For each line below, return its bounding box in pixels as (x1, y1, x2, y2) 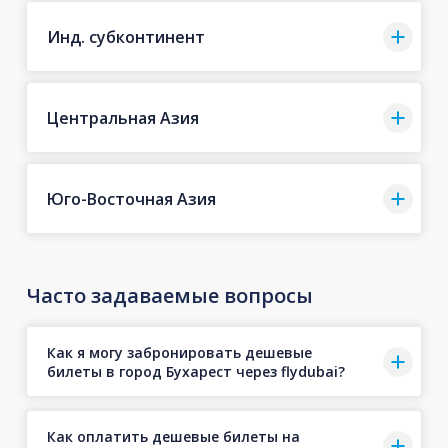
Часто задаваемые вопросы (26, 282, 313, 309)
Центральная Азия (46, 106, 199, 129)
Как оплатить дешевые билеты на (46, 426, 300, 446)
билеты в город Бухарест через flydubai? (46, 361, 345, 381)
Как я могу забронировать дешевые (46, 342, 312, 362)
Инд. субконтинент (46, 25, 205, 48)
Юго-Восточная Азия (46, 187, 216, 210)
